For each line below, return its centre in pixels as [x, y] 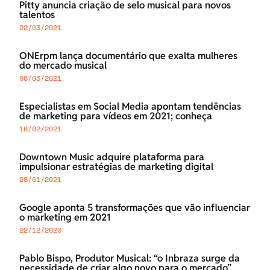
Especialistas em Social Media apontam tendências [130, 107]
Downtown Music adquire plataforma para [112, 157]
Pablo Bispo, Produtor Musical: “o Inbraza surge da [130, 259]
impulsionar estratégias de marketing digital [116, 167]
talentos [37, 15]
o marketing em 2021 [65, 218]
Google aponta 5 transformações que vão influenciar [135, 208]
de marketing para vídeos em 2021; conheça [116, 116]
